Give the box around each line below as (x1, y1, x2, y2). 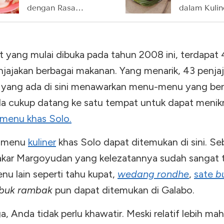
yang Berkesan (27, 14, 82, 24)
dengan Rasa (27, 2, 75, 12)
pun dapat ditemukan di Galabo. (52, 183, 194, 196)
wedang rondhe (117, 167, 189, 180)
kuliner (28, 135, 56, 148)
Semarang (179, 14, 216, 24)
